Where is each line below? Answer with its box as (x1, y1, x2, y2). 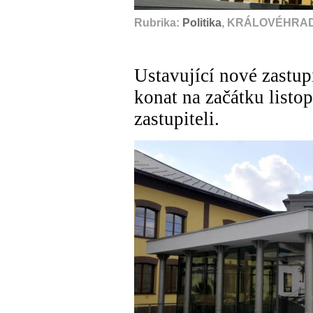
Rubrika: (134, 17, 182, 29)
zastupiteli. (134, 108, 219, 130)
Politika (182, 17, 221, 29)
